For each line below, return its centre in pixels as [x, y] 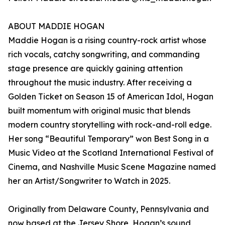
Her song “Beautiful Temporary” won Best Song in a [108, 139]
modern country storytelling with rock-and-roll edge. [110, 125]
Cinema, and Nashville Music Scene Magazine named [112, 167]
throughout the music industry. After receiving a [100, 83]
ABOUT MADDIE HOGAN [56, 26]
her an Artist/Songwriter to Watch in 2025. [89, 181]
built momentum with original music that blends [99, 111]
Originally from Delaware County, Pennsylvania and [108, 209]
